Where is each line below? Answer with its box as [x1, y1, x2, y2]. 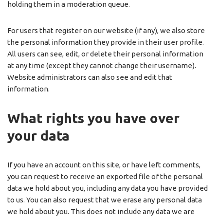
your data [7, 128, 70, 144]
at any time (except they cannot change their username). [7, 61, 196, 70]
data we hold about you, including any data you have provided [7, 184, 208, 193]
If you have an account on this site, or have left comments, [7, 161, 200, 169]
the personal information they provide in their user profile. [7, 38, 204, 47]
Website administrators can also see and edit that [7, 73, 172, 82]
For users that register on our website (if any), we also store [7, 26, 205, 35]
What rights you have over [7, 110, 180, 126]
